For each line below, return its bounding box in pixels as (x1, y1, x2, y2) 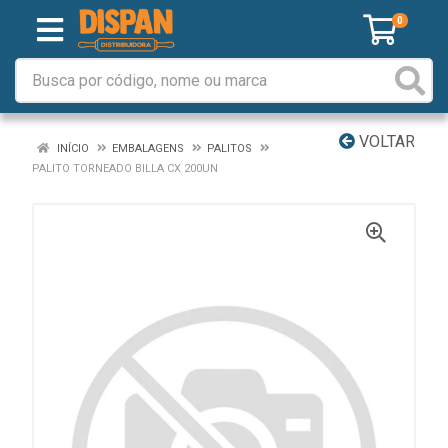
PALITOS (207, 142, 252, 155)
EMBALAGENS (112, 142, 184, 155)
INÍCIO (54, 142, 89, 155)
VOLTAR (355, 132, 415, 151)
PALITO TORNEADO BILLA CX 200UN (32, 162, 218, 175)
